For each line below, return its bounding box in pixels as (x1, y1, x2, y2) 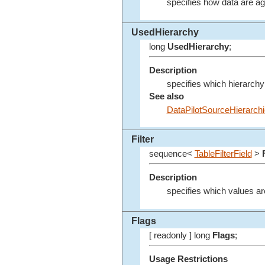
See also (148, 91, 184, 101)
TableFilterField (194, 149, 252, 159)
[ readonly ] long (148, 231, 212, 241)
